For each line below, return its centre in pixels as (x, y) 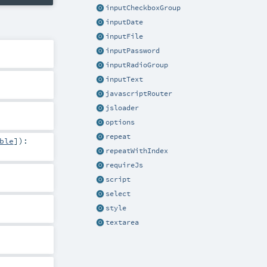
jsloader (122, 108)
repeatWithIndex (137, 151)
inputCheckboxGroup (143, 8)
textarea (122, 222)
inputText (124, 80)
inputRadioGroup (137, 65)
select (118, 193)
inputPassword (133, 51)
